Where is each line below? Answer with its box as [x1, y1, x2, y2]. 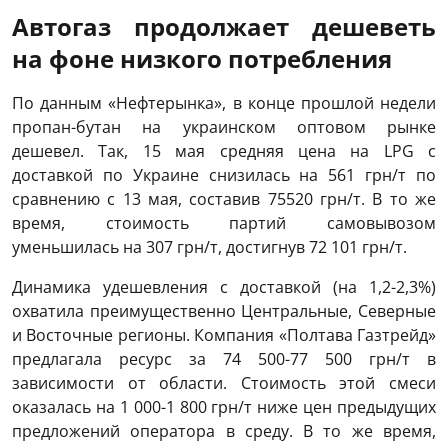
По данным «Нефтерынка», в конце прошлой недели [12, 92, 436, 115]
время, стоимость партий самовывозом [12, 212, 436, 235]
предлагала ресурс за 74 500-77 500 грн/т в [12, 348, 436, 371]
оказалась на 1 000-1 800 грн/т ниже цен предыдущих [12, 396, 436, 419]
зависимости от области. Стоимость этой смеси [12, 372, 436, 395]
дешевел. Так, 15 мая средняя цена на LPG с [12, 140, 436, 163]
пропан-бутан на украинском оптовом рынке [12, 116, 436, 139]
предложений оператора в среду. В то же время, [12, 420, 436, 443]
